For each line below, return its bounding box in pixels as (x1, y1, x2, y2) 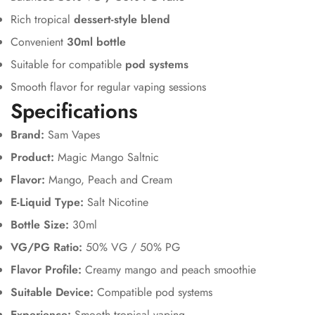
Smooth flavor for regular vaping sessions (11, 79, 206, 96)
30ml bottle (67, 34, 126, 51)
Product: (11, 149, 54, 166)
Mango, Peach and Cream (45, 172, 172, 188)
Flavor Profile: (11, 262, 82, 278)
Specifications (11, 96, 138, 127)
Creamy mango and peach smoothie (82, 262, 256, 278)
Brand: (11, 127, 44, 143)
